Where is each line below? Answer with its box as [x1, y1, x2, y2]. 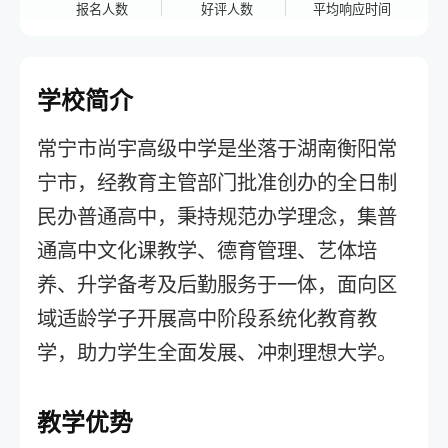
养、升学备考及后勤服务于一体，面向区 [37, 272, 398, 298]
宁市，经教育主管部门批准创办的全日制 [37, 170, 398, 196]
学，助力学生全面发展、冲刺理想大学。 [37, 340, 398, 366]
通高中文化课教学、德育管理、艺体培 [37, 238, 378, 264]
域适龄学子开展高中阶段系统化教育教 [37, 306, 378, 332]
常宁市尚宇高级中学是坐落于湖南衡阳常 [37, 136, 398, 162]
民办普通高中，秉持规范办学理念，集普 [37, 204, 398, 230]
